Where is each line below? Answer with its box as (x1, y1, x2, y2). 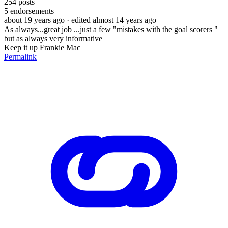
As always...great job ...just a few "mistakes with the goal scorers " (4, 24, 218, 34)
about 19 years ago (4, 15, 65, 24)
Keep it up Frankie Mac (4, 43, 82, 52)
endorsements (8, 6, 54, 15)
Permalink (4, 52, 37, 61)
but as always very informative (4, 34, 102, 43)
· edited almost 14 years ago (67, 15, 156, 24)
